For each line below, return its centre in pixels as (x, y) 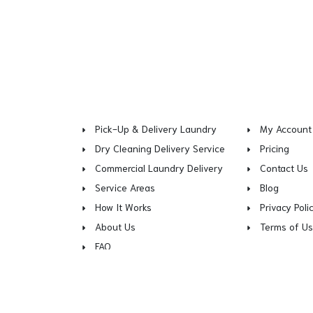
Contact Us (284, 168)
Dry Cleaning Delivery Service (160, 148)
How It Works (123, 207)
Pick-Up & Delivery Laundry (156, 129)
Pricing (275, 148)
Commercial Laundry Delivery (159, 168)
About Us (115, 226)
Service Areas (125, 187)
